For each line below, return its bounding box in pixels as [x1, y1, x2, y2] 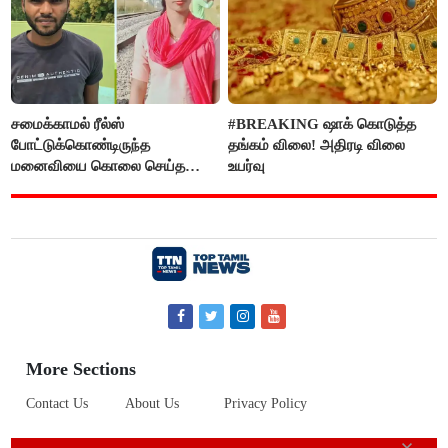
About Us [125, 396, 180, 412]
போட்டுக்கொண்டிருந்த [11, 136, 151, 153]
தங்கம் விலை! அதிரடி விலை [228, 136, 406, 153]
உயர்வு [228, 157, 266, 174]
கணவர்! [11, 178, 64, 195]
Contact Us [26, 396, 89, 412]
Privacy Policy [224, 396, 308, 412]
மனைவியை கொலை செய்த [11, 157, 186, 174]
